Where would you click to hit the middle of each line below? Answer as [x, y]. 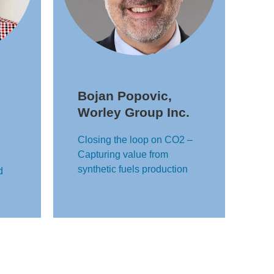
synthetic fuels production [133, 169]
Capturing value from [123, 154]
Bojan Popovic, [125, 96]
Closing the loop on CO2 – [135, 140]
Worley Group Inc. [134, 112]
